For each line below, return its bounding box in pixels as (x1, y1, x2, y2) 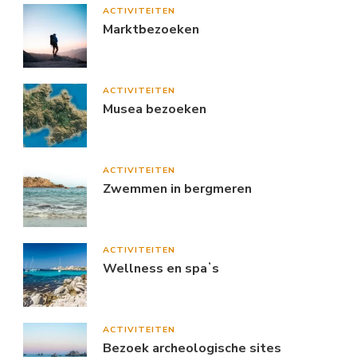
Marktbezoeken (103, 20, 199, 38)
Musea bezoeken (103, 100, 206, 118)
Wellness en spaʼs (103, 259, 219, 277)
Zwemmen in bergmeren (103, 179, 252, 198)
